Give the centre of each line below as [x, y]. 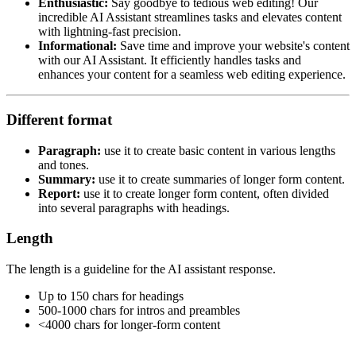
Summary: [67, 179]
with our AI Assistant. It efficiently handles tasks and [170, 60]
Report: [59, 193]
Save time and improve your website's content [235, 46]
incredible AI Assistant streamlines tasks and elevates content [190, 17]
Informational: [79, 46]
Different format [59, 119]
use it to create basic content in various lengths [218, 150]
